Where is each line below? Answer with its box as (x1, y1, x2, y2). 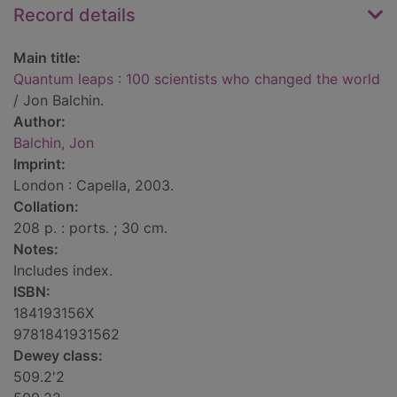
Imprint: (13, 155, 66, 174)
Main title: (13, 49, 81, 67)
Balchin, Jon (13, 134, 94, 152)
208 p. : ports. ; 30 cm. (13, 219, 167, 237)
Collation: (13, 198, 79, 216)
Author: (13, 113, 66, 131)
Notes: (13, 240, 58, 259)
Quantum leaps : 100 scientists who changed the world (13, 70, 380, 89)
